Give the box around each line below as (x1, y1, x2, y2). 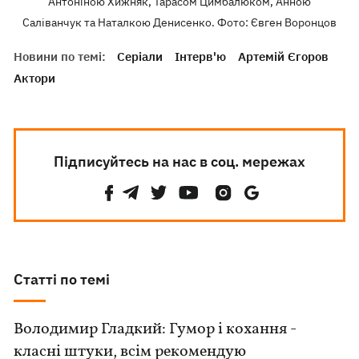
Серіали (117, 49, 163, 65)
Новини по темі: (14, 49, 107, 65)
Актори (14, 71, 56, 87)
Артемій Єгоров (238, 49, 329, 65)
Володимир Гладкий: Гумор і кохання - (14, 318, 297, 341)
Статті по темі (14, 270, 111, 289)
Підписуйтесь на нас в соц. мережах (53, 152, 305, 171)
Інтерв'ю (175, 49, 227, 65)
